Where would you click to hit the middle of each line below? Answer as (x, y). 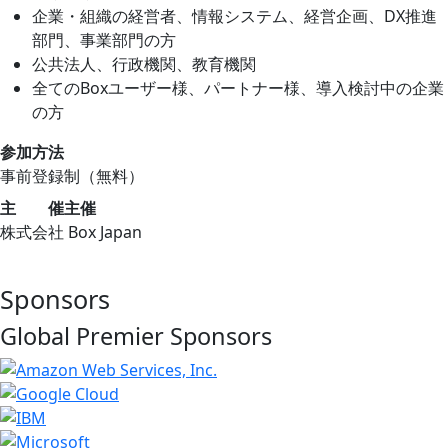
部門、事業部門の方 (104, 40)
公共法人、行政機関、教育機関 (144, 64)
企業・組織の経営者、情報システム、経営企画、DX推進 (234, 16)
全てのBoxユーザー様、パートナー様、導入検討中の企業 (238, 88)
